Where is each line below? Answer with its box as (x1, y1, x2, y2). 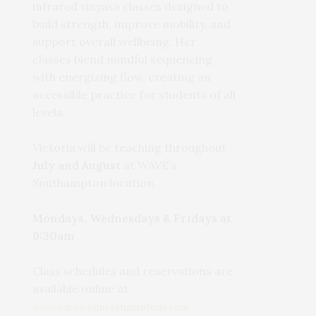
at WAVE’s (121, 158, 177, 173)
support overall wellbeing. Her (32, 35, 197, 49)
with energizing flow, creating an (32, 70, 212, 85)
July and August (32, 158, 121, 173)
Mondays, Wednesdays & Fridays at (32, 211, 232, 226)
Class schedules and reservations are (32, 264, 233, 279)
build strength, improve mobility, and (32, 17, 231, 32)
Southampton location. (32, 176, 157, 190)
